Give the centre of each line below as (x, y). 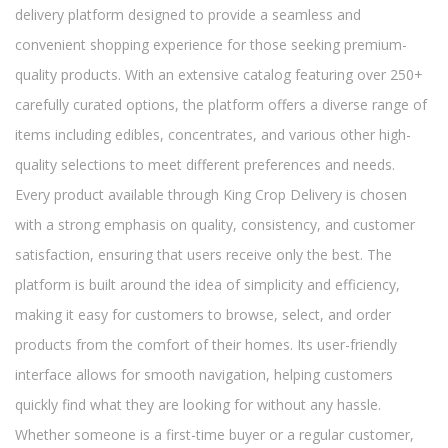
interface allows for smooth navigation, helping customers (204, 374)
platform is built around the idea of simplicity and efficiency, (207, 284)
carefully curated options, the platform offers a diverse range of (221, 104)
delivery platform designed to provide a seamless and (188, 14)
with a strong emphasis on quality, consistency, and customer (215, 224)
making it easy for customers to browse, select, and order (203, 314)
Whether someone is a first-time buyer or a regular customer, (214, 434)
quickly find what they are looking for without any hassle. (198, 404)
